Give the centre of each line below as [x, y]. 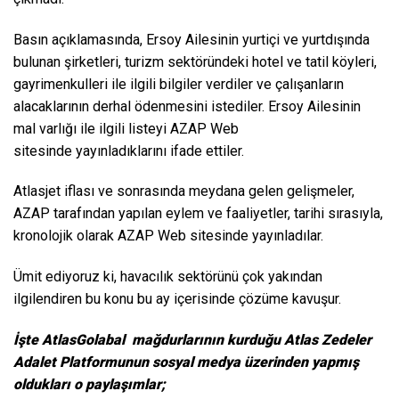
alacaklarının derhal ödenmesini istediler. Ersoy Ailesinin [187, 106]
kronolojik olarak [65, 236]
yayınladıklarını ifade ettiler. [158, 151]
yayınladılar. [286, 236]
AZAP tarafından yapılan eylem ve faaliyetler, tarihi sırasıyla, [198, 214]
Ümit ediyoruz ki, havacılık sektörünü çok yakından [168, 277]
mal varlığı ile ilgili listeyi [92, 128]
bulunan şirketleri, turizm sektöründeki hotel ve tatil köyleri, [195, 61]
